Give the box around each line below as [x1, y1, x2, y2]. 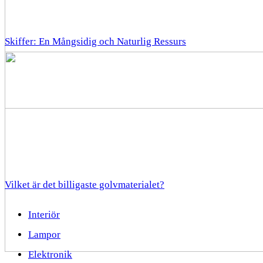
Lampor [28, 229, 60, 240]
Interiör [28, 209, 60, 220]
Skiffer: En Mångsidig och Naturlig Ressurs [5, 36, 186, 47]
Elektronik [28, 249, 72, 260]
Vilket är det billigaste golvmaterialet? [5, 179, 164, 190]
